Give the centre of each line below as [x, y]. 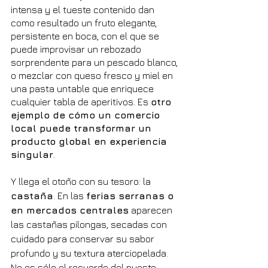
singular [32, 154]
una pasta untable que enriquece [83, 88]
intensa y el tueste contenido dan [84, 9]
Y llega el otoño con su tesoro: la [82, 181]
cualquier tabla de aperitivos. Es [81, 101]
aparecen [152, 210]
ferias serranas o [131, 195]
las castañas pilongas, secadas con [90, 224]
